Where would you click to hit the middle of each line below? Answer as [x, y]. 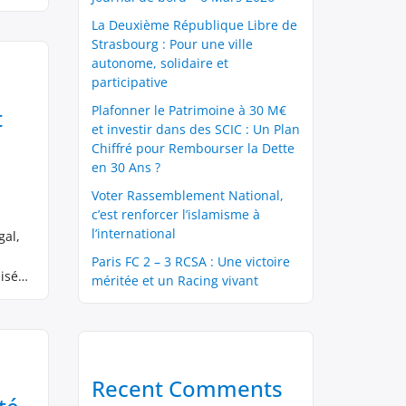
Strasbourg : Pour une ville [172, 44]
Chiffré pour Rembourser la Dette [193, 148]
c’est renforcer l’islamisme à [176, 214]
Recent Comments [187, 388]
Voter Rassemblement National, [188, 195]
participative [130, 82]
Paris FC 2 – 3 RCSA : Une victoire [191, 261]
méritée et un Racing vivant [175, 280]
